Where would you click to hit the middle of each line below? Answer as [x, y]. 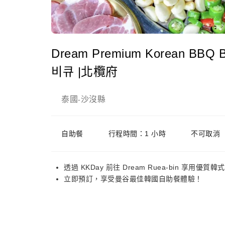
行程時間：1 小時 [137, 134]
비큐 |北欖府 [85, 72]
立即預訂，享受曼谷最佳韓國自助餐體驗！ [133, 179]
